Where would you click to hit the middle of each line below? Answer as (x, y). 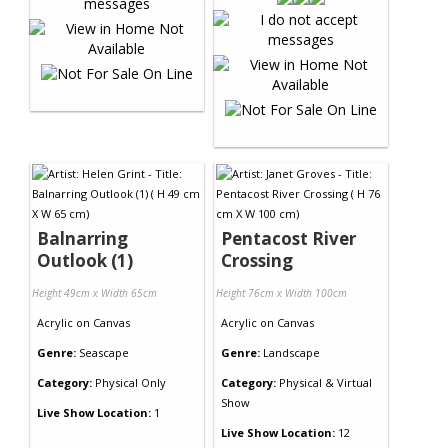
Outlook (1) (85, 260)
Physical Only (129, 382)
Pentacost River (288, 238)
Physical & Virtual (324, 382)
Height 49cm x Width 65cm (94, 292)
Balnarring (82, 238)
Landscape (291, 352)
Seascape (104, 352)
